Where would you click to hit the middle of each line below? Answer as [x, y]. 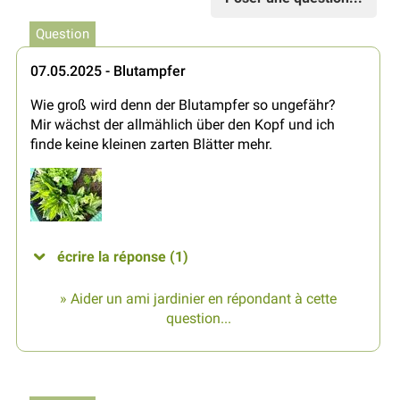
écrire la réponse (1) [123, 256]
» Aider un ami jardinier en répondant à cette [198, 298]
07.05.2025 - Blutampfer [108, 71]
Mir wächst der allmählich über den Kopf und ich [183, 124]
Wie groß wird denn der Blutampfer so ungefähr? [183, 104]
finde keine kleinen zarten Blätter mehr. [151, 144]
